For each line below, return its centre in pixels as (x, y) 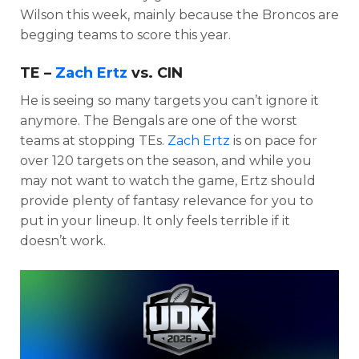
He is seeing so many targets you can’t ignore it (169, 100)
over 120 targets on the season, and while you (166, 160)
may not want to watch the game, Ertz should (168, 180)
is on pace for (274, 140)
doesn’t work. (65, 240)
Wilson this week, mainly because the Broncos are (179, 14)
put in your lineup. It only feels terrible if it (155, 220)
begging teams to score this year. (125, 34)
